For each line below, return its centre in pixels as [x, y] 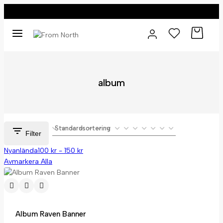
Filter [33, 133]
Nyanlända [21, 151]
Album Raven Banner [51, 214]
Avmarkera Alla [28, 162]
